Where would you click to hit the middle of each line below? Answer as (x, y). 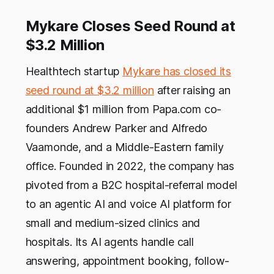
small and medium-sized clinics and (113, 223)
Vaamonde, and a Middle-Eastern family (124, 147)
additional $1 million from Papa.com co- (124, 109)
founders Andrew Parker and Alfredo (117, 128)
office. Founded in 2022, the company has (130, 166)
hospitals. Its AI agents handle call (109, 242)
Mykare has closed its (177, 72)
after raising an (192, 91)
